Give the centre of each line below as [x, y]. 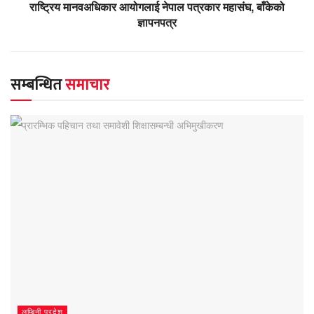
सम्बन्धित [38, 85]
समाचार [87, 85]
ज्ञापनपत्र [157, 22]
